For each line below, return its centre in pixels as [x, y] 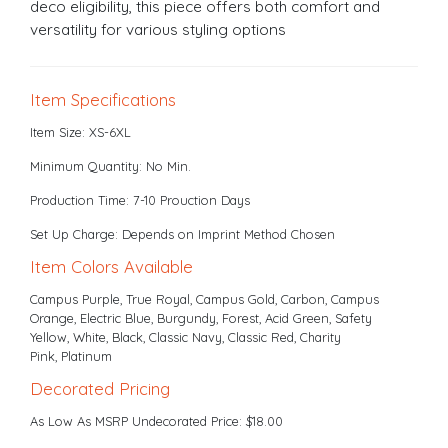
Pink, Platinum [71, 355]
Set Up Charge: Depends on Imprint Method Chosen [183, 233]
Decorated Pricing [100, 388]
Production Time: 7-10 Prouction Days [140, 199]
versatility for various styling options [158, 29]
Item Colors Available [112, 266]
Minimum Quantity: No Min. [111, 165]
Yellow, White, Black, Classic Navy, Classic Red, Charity [186, 336]
